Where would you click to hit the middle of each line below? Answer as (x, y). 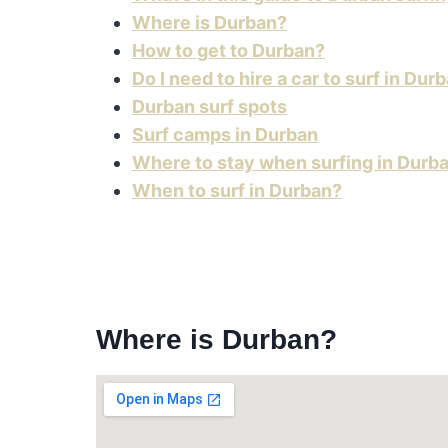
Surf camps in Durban (225, 135)
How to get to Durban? (228, 51)
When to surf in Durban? (237, 191)
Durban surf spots (209, 107)
